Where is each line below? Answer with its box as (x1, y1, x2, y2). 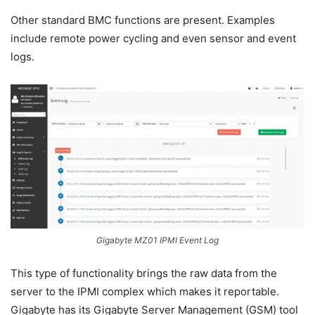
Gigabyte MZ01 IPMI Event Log (96, 234, 219, 245)
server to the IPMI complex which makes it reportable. (11, 284, 279, 298)
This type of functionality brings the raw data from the (11, 266, 277, 280)
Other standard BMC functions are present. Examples (11, 13, 275, 27)
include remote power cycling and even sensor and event (11, 32, 296, 46)
